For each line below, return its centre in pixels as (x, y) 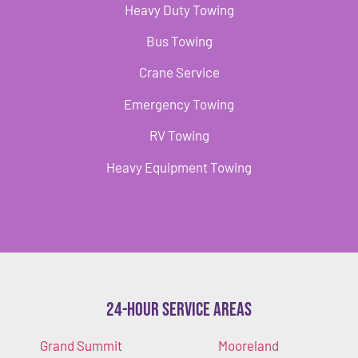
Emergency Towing (179, 103)
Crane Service (179, 72)
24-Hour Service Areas (179, 310)
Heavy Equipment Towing (179, 167)
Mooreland (248, 346)
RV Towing (179, 135)
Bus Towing (179, 41)
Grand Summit (81, 346)
